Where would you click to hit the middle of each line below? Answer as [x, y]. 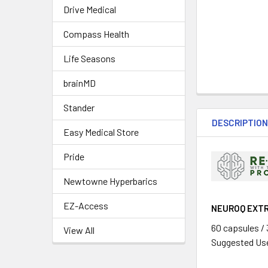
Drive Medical [90, 9]
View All [79, 230]
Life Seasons [89, 58]
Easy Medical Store [101, 132]
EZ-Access [86, 205]
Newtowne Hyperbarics [110, 181]
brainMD [80, 83]
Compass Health [96, 34]
